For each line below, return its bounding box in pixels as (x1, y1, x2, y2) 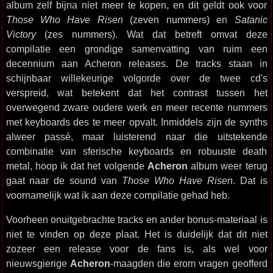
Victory (5, 29, 36, 40)
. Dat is (232, 175, 268, 186)
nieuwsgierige (5, 258, 70, 269)
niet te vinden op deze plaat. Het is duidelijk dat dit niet (5, 229, 268, 239)
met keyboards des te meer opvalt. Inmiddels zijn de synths (5, 116, 268, 127)
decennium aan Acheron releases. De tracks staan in (5, 58, 268, 69)
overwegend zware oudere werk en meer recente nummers (5, 102, 268, 113)
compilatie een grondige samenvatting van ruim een (5, 43, 268, 54)
